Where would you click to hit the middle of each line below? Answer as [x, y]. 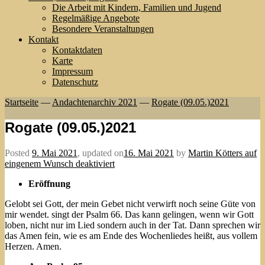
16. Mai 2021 [149, 153]
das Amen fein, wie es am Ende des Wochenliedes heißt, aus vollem [131, 235]
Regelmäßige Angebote [96, 18]
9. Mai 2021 [55, 153]
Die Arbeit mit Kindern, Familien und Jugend [137, 7]
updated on [103, 153]
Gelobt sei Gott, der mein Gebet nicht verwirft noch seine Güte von [130, 203]
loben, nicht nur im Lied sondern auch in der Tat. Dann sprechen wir [132, 225]
